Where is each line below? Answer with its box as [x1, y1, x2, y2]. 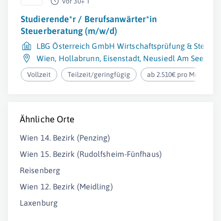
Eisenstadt [103, 54, 140, 63]
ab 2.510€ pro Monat [147, 71, 210, 78]
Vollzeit [27, 71, 51, 78]
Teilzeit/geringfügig [68, 71, 131, 78]
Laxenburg [20, 198, 58, 207]
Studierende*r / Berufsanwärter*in [21, 14, 157, 24]
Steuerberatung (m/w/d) [21, 26, 117, 36]
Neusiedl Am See [143, 54, 204, 63]
